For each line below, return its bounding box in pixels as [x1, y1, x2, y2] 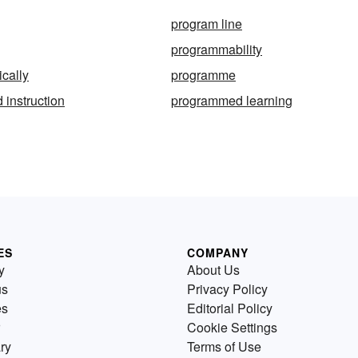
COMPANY [187, 245, 249, 261]
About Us [187, 261, 240, 279]
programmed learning [171, 91, 292, 109]
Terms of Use [187, 337, 261, 356]
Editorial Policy [187, 299, 272, 317]
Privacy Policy [187, 280, 268, 298]
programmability [171, 40, 262, 58]
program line [171, 14, 242, 33]
